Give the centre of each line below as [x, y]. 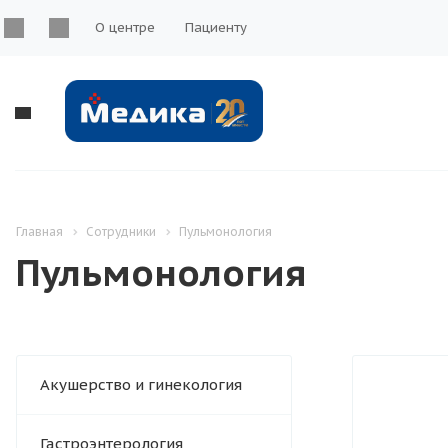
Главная [39, 231]
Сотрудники [121, 231]
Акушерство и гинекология [141, 385]
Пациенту [216, 27]
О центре [125, 27]
